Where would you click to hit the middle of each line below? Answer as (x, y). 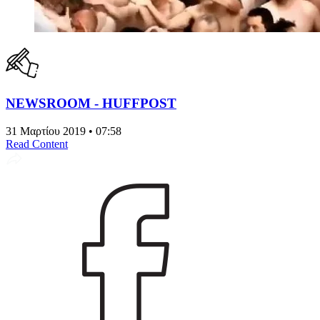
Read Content (37, 144)
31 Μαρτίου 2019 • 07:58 (64, 131)
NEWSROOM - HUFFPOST (91, 103)
